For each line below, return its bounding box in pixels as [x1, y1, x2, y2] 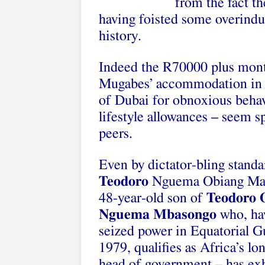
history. [99, 29, 141, 43]
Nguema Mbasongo [99, 208, 216, 222]
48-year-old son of [99, 191, 206, 205]
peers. [99, 127, 132, 141]
